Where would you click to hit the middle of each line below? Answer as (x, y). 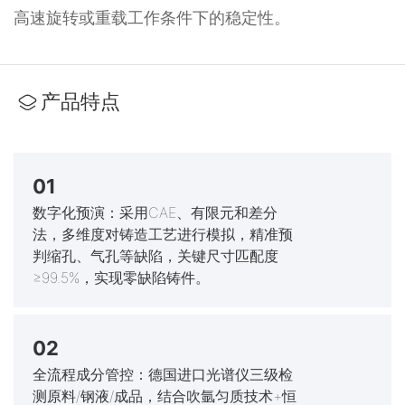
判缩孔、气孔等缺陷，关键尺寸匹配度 (155, 255)
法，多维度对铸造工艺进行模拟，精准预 (162, 234)
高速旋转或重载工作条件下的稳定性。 (152, 18)
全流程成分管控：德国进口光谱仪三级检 (162, 375)
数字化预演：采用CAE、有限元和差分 (155, 212)
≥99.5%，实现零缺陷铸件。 (121, 277)
